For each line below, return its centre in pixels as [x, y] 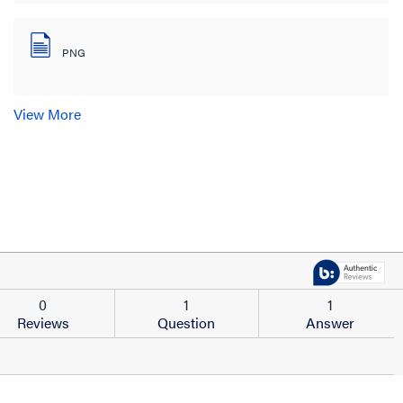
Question [187, 322]
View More [47, 113]
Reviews [43, 322]
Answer [330, 322]
